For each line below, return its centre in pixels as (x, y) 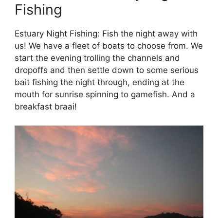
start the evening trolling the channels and (97, 58)
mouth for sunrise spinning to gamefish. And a (105, 95)
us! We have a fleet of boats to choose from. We (109, 46)
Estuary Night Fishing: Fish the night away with (106, 34)
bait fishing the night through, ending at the (100, 82)
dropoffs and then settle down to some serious (107, 70)
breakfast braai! (46, 107)
